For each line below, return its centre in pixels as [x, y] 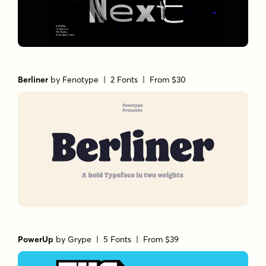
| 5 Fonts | [118, 239]
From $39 [161, 239]
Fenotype [81, 80]
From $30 [168, 80]
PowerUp [36, 239]
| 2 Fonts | [124, 80]
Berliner [33, 80]
